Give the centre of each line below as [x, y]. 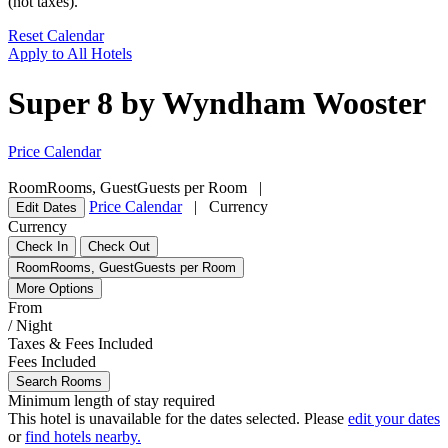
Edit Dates [46, 208]
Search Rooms [59, 382]
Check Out [119, 247]
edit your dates [394, 419]
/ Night [30, 326]
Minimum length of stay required [111, 401]
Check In [42, 247]
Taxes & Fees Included [80, 344]
